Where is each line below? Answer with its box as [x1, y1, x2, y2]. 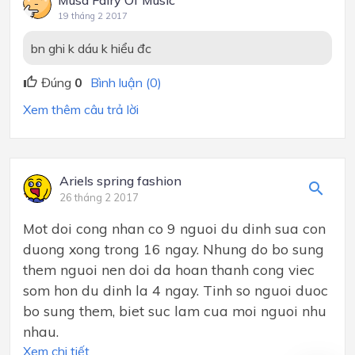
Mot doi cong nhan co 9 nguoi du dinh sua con [23, 219, 326, 238]
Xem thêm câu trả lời [23, 101, 139, 118]
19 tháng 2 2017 [58, 10, 128, 21]
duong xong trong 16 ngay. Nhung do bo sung [23, 240, 324, 258]
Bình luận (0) [90, 74, 162, 91]
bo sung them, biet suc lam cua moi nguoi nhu [23, 302, 326, 320]
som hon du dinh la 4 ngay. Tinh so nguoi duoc [23, 281, 328, 300]
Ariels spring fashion [59, 173, 181, 189]
